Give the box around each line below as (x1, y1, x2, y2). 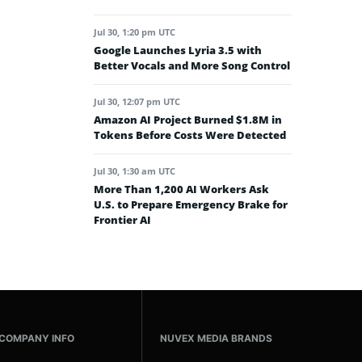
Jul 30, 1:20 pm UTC (94, 26, 175, 39)
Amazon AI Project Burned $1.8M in (94, 112, 282, 128)
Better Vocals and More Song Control (94, 58, 290, 74)
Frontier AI (94, 213, 151, 228)
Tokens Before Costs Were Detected (94, 128, 286, 143)
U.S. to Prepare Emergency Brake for (94, 197, 288, 213)
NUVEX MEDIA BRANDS (160, 332, 272, 345)
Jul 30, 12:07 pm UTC (94, 95, 180, 108)
